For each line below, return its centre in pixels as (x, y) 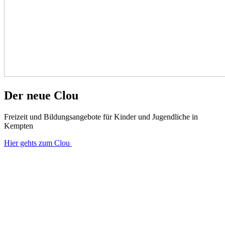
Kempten (19, 126)
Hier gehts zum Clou (38, 143)
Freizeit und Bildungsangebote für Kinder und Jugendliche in (101, 117)
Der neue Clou (41, 95)
